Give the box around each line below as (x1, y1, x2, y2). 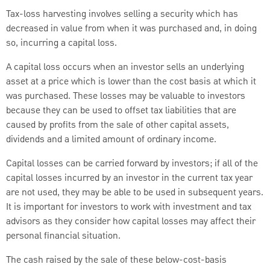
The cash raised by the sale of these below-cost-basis (6, 253, 227, 268)
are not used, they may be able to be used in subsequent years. (6, 185, 263, 200)
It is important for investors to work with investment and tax (6, 199, 251, 215)
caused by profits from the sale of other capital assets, (6, 118, 229, 133)
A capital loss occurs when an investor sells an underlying (6, 60, 244, 75)
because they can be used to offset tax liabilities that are (6, 103, 236, 118)
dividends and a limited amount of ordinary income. (6, 132, 216, 147)
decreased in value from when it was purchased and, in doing (6, 21, 257, 36)
